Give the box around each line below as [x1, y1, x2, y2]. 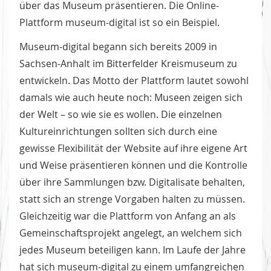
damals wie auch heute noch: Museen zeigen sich [19, 90, 243, 104]
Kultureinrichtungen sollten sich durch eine [19, 124, 217, 138]
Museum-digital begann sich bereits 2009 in [19, 39, 217, 53]
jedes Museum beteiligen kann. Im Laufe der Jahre [19, 243, 246, 256]
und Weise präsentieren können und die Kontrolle [19, 158, 247, 172]
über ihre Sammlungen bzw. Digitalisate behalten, [19, 175, 245, 189]
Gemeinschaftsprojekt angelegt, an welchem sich [19, 226, 242, 240]
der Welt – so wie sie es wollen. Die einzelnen [19, 107, 222, 121]
